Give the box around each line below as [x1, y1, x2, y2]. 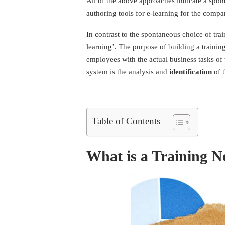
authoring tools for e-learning [86, 9, 178, 17]
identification [169, 67, 212, 76]
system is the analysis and [86, 67, 169, 76]
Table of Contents [92, 115, 160, 126]
